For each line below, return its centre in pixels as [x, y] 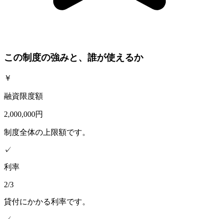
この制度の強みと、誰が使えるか [74, 58]
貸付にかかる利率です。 [47, 201]
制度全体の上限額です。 [47, 132]
